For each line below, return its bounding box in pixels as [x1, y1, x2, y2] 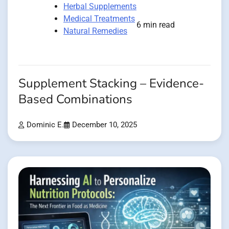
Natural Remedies [63, 26, 127, 36]
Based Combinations [18, 91, 132, 108]
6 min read [136, 20, 175, 30]
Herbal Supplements [63, 2, 136, 12]
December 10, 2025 [72, 121, 137, 130]
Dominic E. [27, 121, 64, 130]
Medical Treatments [63, 14, 135, 24]
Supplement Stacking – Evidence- [18, 75, 204, 93]
